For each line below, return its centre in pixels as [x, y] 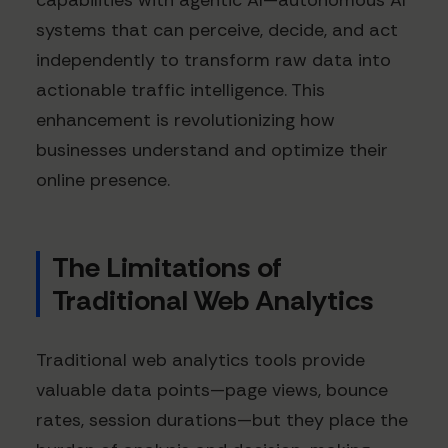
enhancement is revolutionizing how [185, 120]
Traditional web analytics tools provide [200, 360]
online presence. [103, 180]
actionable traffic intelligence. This [180, 90]
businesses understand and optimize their [212, 150]
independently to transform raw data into [213, 60]
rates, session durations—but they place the [222, 420]
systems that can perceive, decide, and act [217, 30]
